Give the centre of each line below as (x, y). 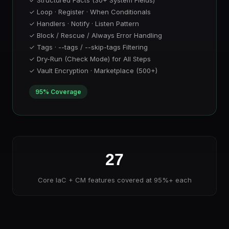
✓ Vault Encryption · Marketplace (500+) (93, 71)
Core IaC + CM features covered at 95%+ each (114, 180)
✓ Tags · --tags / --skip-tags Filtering (88, 47)
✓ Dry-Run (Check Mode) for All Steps (90, 59)
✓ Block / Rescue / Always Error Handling (96, 35)
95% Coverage (58, 92)
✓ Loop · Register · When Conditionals (90, 12)
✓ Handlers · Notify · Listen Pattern (84, 24)
